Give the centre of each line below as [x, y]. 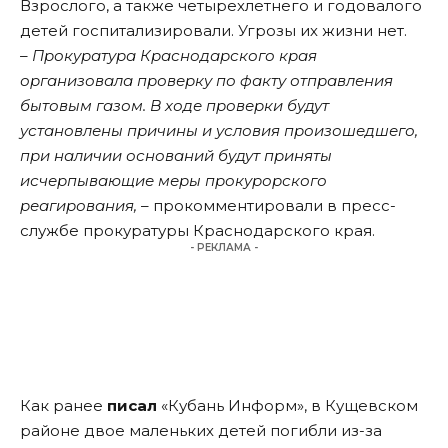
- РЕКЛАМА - [224, 248]
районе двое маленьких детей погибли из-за [201, 431]
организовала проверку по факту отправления [206, 81]
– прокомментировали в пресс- [266, 206]
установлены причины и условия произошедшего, [219, 131]
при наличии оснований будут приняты [176, 156]
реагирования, [78, 206]
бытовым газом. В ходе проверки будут [174, 106]
